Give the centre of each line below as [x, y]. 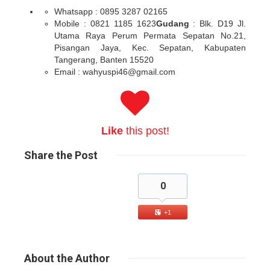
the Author [82, 258]
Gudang [172, 23]
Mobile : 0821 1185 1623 [105, 23]
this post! [146, 130]
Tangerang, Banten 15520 [104, 59]
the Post [76, 155]
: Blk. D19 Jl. [217, 23]
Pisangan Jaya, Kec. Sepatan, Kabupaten [150, 47]
